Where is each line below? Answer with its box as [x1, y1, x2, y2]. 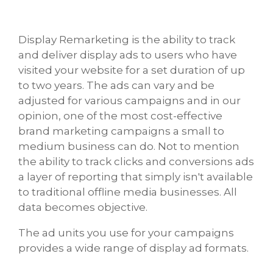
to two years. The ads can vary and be [18, 79, 214, 91]
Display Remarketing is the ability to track [18, 33, 235, 46]
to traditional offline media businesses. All [18, 185, 237, 198]
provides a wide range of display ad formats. [18, 241, 249, 254]
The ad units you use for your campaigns [18, 226, 234, 239]
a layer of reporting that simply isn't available [18, 170, 253, 183]
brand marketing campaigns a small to [18, 124, 224, 137]
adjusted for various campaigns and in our [18, 94, 241, 107]
